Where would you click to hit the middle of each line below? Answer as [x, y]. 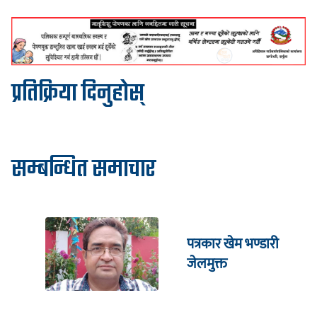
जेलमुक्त [207, 264]
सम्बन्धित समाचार [83, 171]
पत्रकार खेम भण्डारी [233, 244]
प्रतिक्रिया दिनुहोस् [78, 95]
